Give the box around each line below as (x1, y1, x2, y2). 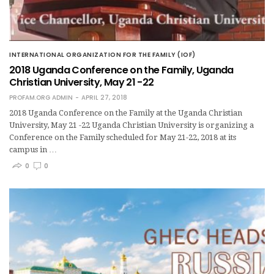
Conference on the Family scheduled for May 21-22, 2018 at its (9, 133, 236, 143)
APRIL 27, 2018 (81, 93, 127, 103)
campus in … (9, 145, 57, 155)
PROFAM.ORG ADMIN (9, 93, 73, 103)
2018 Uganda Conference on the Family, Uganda (9, 63, 234, 78)
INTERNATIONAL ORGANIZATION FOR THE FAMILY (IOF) (9, 50, 196, 60)
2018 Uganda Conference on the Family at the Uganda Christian (9, 108, 242, 118)
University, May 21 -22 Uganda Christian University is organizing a (9, 120, 254, 130)
